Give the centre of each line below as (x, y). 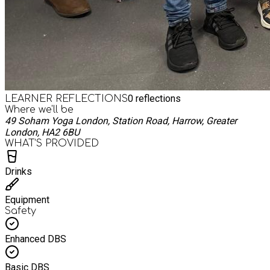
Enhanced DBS (36, 239)
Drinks (18, 171)
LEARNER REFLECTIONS (66, 99)
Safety (20, 211)
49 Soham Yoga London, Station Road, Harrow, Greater (121, 121)
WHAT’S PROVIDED (52, 143)
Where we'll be (39, 109)
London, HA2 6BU (42, 132)
